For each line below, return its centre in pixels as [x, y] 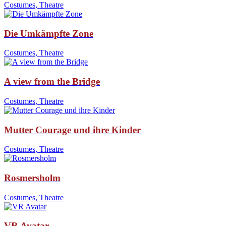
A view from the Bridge [52, 82]
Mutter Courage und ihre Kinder [72, 130]
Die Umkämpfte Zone [49, 33]
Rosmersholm [32, 178]
